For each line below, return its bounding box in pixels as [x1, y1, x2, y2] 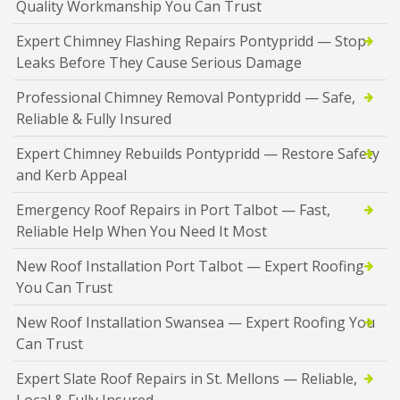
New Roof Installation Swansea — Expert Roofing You [16, 312, 375, 332]
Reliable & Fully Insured [16, 108, 171, 129]
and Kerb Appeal [16, 164, 127, 185]
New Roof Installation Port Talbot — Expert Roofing [16, 255, 364, 276]
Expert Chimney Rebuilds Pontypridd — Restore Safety [16, 143, 379, 163]
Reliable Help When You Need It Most [16, 221, 267, 241]
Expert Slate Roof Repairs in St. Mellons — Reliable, [16, 368, 357, 388]
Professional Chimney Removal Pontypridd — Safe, [16, 87, 355, 107]
